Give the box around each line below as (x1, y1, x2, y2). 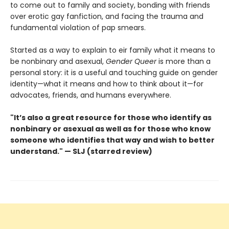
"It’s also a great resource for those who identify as (10, 112, 212, 123)
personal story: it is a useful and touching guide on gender (10, 67, 218, 78)
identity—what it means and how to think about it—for (10, 79, 203, 89)
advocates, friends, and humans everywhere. (10, 90, 171, 101)
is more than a (156, 56, 211, 67)
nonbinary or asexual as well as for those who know (10, 124, 211, 134)
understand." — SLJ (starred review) (10, 146, 152, 157)
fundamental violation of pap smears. (10, 22, 146, 33)
